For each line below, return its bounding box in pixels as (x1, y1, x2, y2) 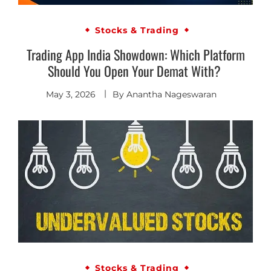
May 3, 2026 (46, 88, 96, 100)
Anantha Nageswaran (126, 88, 217, 100)
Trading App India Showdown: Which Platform (26, 44, 245, 64)
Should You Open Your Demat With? (47, 60, 224, 80)
